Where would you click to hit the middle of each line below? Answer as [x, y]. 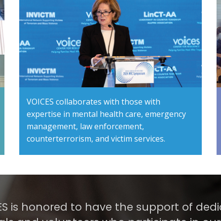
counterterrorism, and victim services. [96, 139]
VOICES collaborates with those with [93, 102]
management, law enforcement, [85, 127]
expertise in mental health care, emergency [106, 114]
